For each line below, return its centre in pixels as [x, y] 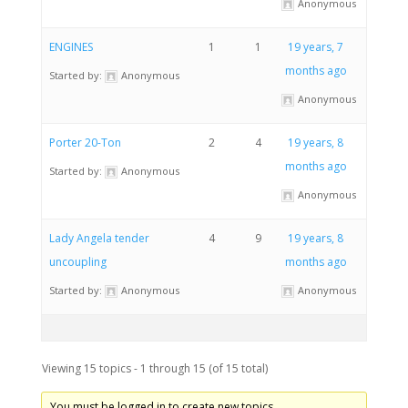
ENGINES [71, 47]
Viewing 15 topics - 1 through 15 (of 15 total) [154, 368]
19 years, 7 [316, 47]
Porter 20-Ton [85, 143]
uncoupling [77, 262]
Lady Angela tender [99, 238]
